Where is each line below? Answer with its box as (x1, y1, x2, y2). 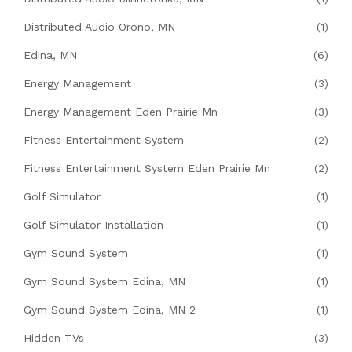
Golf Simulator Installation (24, 218, 163, 232)
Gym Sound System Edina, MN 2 (24, 303, 196, 317)
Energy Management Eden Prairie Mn (24, 105, 218, 119)
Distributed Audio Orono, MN (24, 20, 175, 34)
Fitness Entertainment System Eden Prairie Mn (24, 162, 270, 175)
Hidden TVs (24, 332, 84, 345)
